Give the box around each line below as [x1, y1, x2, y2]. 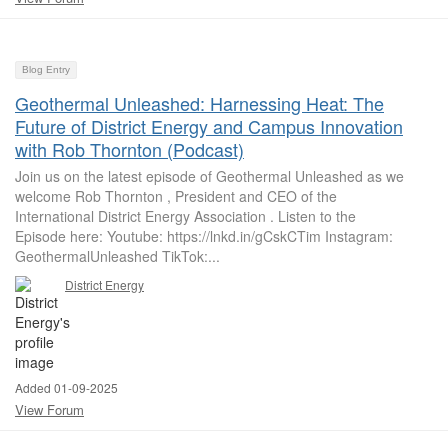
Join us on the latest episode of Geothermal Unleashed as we [15, 166, 404, 186]
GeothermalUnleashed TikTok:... [15, 246, 220, 266]
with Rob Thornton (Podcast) [15, 136, 244, 162]
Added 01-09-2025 [15, 379, 118, 396]
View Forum [15, 400, 84, 419]
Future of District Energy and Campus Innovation [15, 113, 403, 139]
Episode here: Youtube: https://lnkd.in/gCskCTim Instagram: [15, 226, 393, 246]
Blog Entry [22, 64, 70, 75]
